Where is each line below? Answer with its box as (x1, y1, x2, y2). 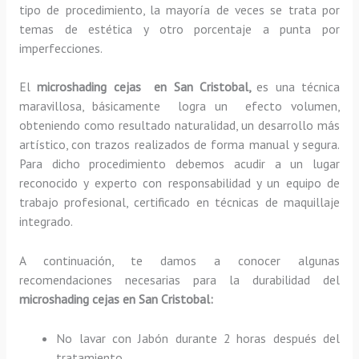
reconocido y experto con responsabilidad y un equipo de (18, 175, 341, 192)
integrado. (18, 213, 73, 230)
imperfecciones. (18, 39, 103, 56)
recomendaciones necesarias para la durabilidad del (18, 272, 341, 288)
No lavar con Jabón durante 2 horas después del (56, 330, 341, 347)
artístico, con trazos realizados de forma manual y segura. (18, 136, 341, 153)
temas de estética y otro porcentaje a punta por (18, 20, 341, 37)
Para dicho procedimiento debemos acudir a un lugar (18, 155, 341, 172)
